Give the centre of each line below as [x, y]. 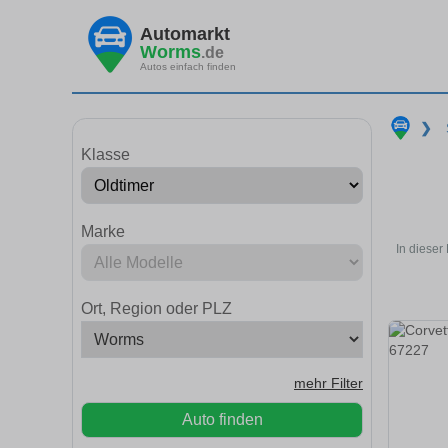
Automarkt [185, 33]
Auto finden [222, 419]
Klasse [105, 154]
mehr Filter [328, 383]
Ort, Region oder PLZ [156, 308]
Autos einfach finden [188, 66]
